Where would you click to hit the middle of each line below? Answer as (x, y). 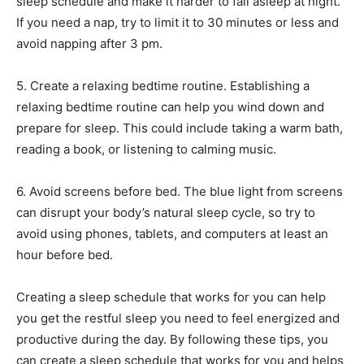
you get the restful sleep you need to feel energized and (178, 318)
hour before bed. (65, 255)
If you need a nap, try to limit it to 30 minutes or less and (178, 23)
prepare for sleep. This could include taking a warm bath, (180, 128)
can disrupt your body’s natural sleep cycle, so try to (166, 213)
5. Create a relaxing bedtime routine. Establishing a (163, 86)
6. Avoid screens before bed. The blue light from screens (180, 192)
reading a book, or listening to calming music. (146, 149)
